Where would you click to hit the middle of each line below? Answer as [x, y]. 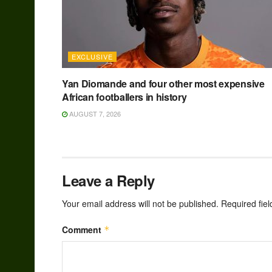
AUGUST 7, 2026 [94, 114]
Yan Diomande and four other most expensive [163, 84]
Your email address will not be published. [140, 204]
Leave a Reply [108, 181]
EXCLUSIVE [92, 57]
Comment [83, 230]
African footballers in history [124, 97]
